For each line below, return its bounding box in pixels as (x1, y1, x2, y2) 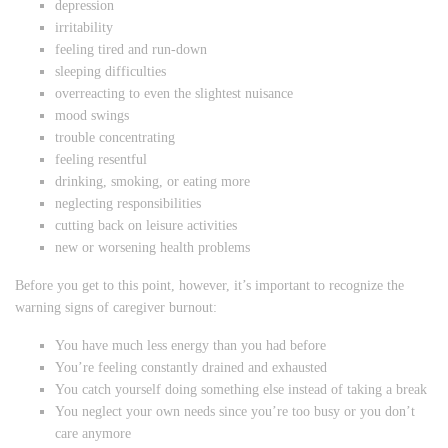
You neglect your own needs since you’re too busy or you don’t (55, 404, 415, 420)
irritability (55, 20, 113, 36)
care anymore (55, 426, 131, 442)
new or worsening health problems (55, 240, 250, 256)
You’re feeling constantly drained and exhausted (55, 360, 327, 376)
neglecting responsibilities (55, 196, 201, 212)
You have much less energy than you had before (55, 338, 326, 354)
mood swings (55, 108, 129, 124)
